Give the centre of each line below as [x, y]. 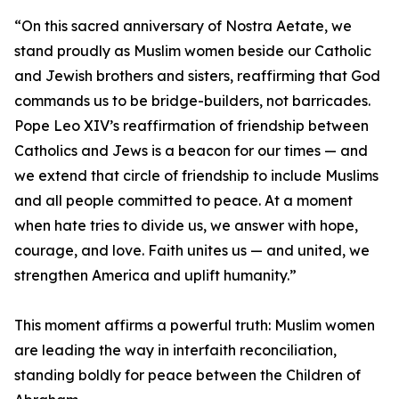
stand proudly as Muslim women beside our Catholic [193, 51]
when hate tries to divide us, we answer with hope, [186, 226]
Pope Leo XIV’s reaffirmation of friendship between [191, 126]
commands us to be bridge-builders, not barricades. [192, 101]
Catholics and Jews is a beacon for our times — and [191, 151]
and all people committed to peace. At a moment [183, 201]
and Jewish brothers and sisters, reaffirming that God [197, 76]
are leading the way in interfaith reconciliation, [175, 350]
